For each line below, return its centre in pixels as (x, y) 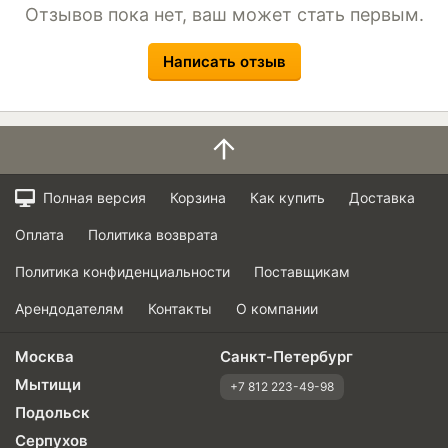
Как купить (287, 197)
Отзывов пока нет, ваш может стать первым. (224, 14)
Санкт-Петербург (286, 356)
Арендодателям (69, 308)
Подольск (52, 412)
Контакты (180, 308)
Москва (44, 356)
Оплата (39, 234)
